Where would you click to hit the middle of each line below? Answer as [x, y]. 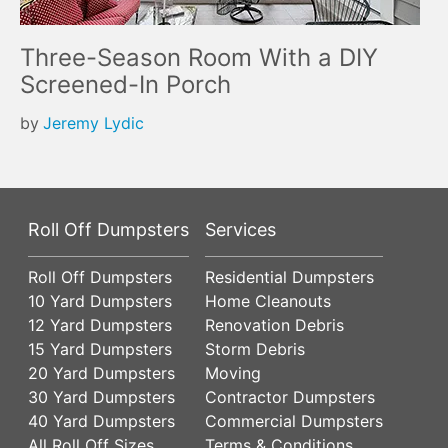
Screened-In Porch [125, 84]
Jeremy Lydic [93, 123]
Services [240, 229]
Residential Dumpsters [289, 277]
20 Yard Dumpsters [101, 373]
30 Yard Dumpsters [101, 397]
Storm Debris [255, 349]
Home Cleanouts [268, 301]
